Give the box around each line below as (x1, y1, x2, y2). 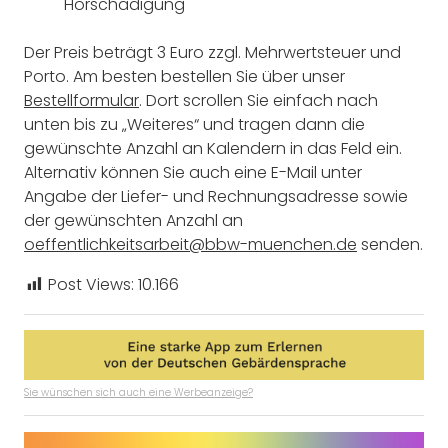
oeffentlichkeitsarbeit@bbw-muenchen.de (24, 233, 357, 257)
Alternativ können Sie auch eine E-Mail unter (24, 161, 362, 185)
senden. (357, 233, 423, 257)
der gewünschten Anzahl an (24, 209, 243, 233)
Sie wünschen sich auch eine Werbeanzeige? (24, 384, 253, 400)
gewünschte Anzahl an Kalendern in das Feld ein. (24, 137, 402, 161)
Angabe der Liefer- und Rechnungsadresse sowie (24, 185, 408, 209)
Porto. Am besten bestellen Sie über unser (24, 65, 345, 89)
